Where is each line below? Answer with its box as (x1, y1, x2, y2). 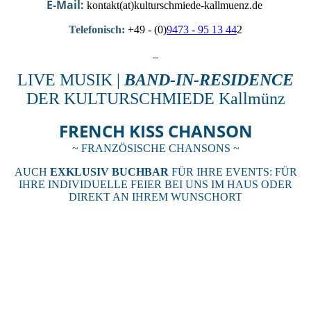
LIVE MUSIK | (17, 71, 124, 90)
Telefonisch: (69, 24, 125, 36)
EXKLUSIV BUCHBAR (49, 166, 171, 178)
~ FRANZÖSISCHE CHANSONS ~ (72, 142, 239, 155)
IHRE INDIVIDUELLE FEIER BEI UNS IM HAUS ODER (19, 178, 292, 191)
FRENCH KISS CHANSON (58, 119, 253, 143)
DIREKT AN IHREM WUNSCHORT (69, 191, 242, 203)
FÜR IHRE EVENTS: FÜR (171, 166, 297, 178)
